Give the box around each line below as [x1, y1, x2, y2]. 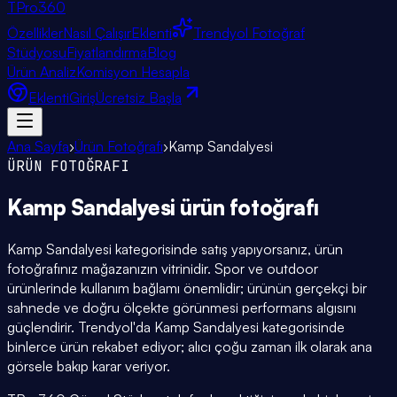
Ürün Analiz [7, 63, 76, 81]
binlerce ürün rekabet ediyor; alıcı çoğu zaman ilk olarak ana [7, 337, 372, 355]
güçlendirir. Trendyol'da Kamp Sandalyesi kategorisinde [7, 317, 345, 336]
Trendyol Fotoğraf [193, 24, 305, 42]
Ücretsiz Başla [96, 89, 182, 106]
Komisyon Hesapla [76, 63, 190, 81]
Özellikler [7, 24, 63, 42]
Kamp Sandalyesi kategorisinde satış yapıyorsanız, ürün [7, 239, 343, 258]
